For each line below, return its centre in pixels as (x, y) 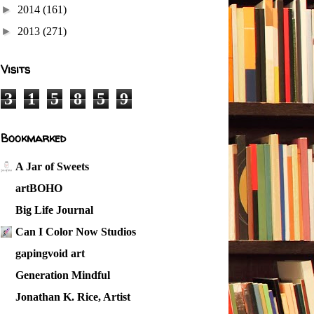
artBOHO (39, 188)
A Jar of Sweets (52, 166)
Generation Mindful (63, 275)
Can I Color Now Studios (76, 232)
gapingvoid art (50, 253)
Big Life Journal (54, 210)
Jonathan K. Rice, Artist (73, 297)
